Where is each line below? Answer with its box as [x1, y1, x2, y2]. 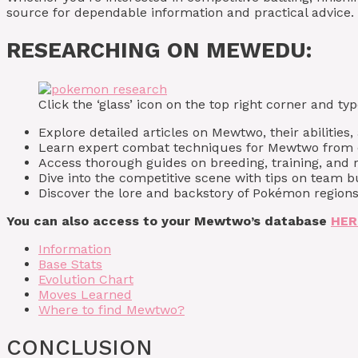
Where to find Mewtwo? [38, 301, 185, 317]
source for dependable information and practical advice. [6, 5, 354, 20]
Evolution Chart [38, 271, 133, 287]
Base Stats [38, 256, 102, 272]
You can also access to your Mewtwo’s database [6, 213, 331, 229]
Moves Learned [38, 286, 132, 302]
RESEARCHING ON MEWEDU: [6, 38, 312, 64]
